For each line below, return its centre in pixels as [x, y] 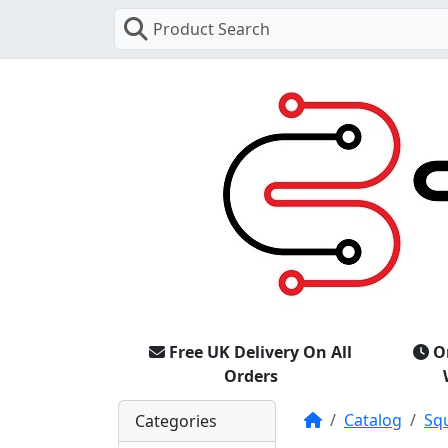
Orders [250, 375]
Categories [176, 420]
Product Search [211, 29]
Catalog [373, 419]
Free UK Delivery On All [260, 351]
